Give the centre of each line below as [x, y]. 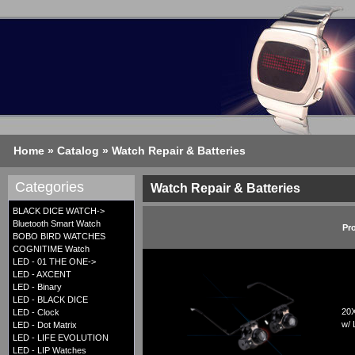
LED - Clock [36, 313]
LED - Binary [37, 287]
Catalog [78, 151]
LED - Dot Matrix [45, 325]
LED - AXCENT [42, 275]
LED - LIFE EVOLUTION [61, 338]
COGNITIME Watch [51, 249]
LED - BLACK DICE [50, 300]
